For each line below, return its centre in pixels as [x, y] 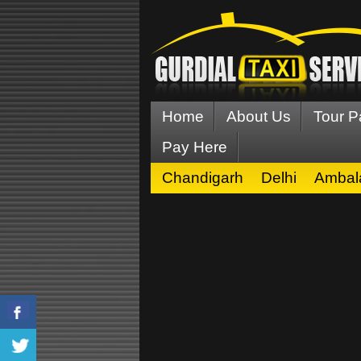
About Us [259, 116]
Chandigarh [203, 178]
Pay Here [195, 147]
